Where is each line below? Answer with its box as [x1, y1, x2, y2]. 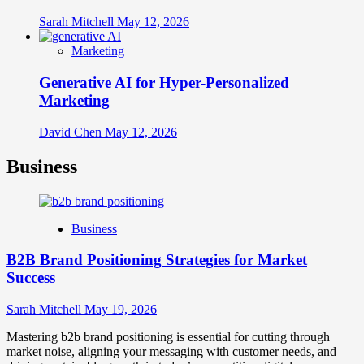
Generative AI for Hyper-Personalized [39, 74, 289, 92]
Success [6, 269, 55, 287]
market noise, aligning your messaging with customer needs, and [6, 344, 336, 359]
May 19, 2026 [84, 302, 157, 317]
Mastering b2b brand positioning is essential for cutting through [6, 330, 330, 344]
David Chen [39, 124, 105, 139]
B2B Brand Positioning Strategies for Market [6, 251, 307, 269]
